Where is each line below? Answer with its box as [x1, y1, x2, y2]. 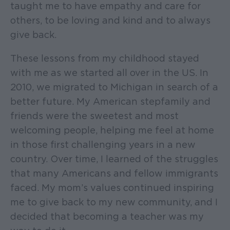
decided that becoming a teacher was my [10, 211, 204, 222]
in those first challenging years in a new [10, 139, 196, 150]
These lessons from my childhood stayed [10, 53, 199, 64]
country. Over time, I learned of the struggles [10, 154, 218, 165]
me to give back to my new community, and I [10, 197, 218, 208]
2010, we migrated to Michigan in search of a [10, 82, 218, 93]
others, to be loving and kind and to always [10, 15, 210, 26]
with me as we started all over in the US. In [10, 67, 208, 79]
